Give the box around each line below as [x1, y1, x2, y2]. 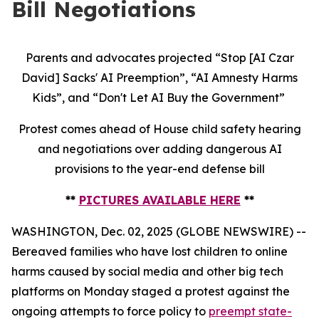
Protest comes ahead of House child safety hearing [18, 122, 301, 136]
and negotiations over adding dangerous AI [37, 142, 282, 156]
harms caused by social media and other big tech [11, 264, 283, 278]
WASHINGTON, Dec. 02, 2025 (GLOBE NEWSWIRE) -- [11, 224, 306, 239]
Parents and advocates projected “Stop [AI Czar [25, 51, 294, 65]
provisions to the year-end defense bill [54, 162, 265, 176]
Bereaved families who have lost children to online [11, 244, 288, 258]
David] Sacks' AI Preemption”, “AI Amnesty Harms [21, 70, 298, 85]
